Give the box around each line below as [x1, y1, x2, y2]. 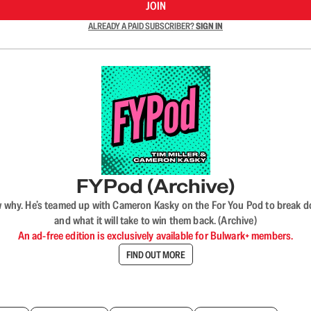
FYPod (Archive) [76, 174, 235, 199]
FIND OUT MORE [126, 248, 185, 261]
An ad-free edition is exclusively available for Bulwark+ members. [17, 228, 294, 243]
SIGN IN [196, 20, 223, 32]
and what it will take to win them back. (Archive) [54, 213, 257, 228]
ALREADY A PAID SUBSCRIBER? [88, 20, 196, 32]
